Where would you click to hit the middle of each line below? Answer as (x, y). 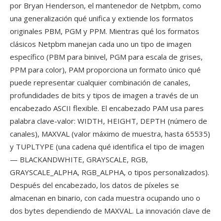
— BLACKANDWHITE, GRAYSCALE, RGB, (79, 159)
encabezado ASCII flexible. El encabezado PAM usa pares (107, 108)
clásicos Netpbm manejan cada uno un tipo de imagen (101, 44)
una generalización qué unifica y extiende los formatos (102, 18)
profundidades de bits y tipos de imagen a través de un (104, 95)
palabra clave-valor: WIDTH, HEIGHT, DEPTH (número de (109, 121)
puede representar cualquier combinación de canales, (100, 82)
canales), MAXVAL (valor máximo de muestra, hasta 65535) (110, 134)
